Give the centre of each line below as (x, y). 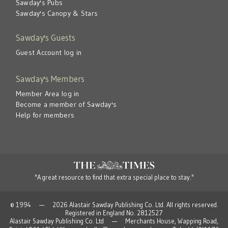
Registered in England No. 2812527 (114, 213)
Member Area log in (47, 93)
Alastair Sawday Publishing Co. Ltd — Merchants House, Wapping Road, (114, 221)
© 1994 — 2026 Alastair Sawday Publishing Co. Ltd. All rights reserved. (114, 205)
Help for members (45, 115)
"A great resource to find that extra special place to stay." (114, 177)
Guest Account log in (49, 53)
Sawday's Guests (45, 38)
